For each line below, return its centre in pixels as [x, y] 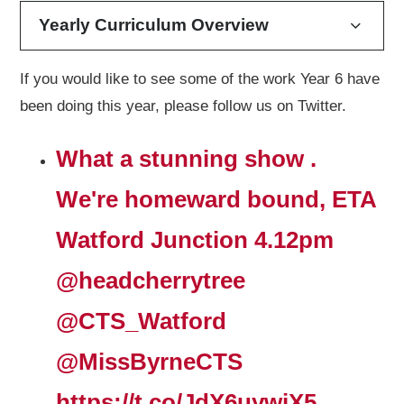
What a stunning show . [187, 158]
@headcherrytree [151, 280]
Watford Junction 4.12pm [195, 239]
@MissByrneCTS [150, 361]
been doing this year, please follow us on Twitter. [184, 106]
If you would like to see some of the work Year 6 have [200, 78]
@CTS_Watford [142, 321]
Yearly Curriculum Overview [153, 25]
